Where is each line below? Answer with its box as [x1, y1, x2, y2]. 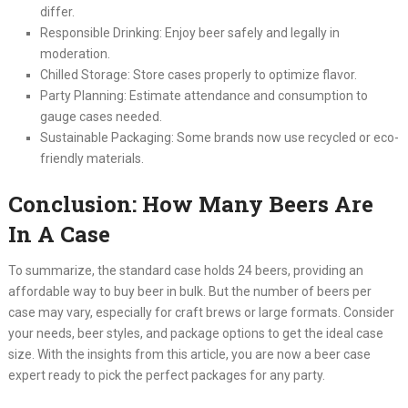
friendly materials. [39, 151, 144, 167]
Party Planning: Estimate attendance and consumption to [39, 88, 368, 104]
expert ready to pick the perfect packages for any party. [7, 368, 325, 383]
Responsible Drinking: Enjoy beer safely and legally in [39, 25, 340, 41]
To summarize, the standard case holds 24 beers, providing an [7, 263, 363, 279]
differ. [39, 5, 75, 20]
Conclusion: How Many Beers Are [7, 189, 373, 219]
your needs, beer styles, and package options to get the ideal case [7, 326, 383, 342]
